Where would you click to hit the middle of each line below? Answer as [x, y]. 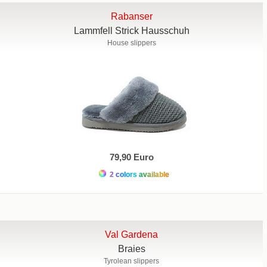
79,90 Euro [131, 157]
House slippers [131, 43]
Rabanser [131, 17]
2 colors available [138, 174]
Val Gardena [132, 234]
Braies [131, 249]
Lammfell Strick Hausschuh [131, 31]
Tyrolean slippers [132, 261]
